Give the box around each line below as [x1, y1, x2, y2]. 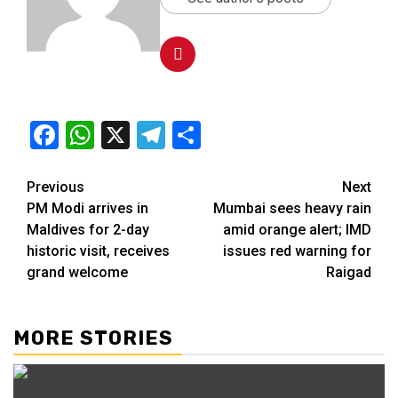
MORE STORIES [13, 325, 173, 350]
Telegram [165, 117, 280, 152]
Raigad [326, 263, 371, 281]
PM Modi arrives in [27, 199, 148, 217]
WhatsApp [94, 117, 222, 152]
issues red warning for [223, 242, 371, 259]
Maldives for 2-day [27, 220, 149, 238]
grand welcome [27, 263, 128, 281]
